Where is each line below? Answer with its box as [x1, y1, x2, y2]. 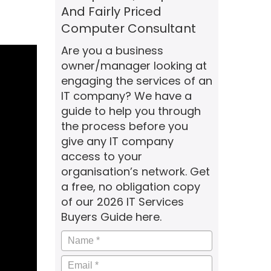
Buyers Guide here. [61, 209, 162, 224]
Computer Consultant [61, 20, 196, 37]
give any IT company [61, 134, 174, 149]
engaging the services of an [61, 73, 212, 88]
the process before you [61, 119, 188, 134]
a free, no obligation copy [61, 179, 200, 194]
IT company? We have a [61, 88, 192, 103]
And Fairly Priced [61, 3, 162, 20]
